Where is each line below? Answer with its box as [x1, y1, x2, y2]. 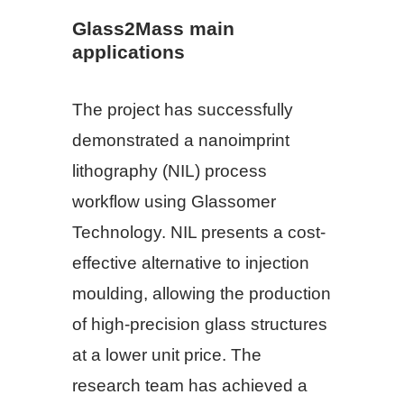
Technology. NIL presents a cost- [72, 223, 326, 243]
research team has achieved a [72, 376, 308, 396]
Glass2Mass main [72, 17, 234, 39]
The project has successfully [72, 100, 293, 120]
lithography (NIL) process [72, 161, 267, 181]
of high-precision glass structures [72, 315, 327, 335]
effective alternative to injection [72, 253, 309, 273]
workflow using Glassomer [72, 192, 276, 212]
